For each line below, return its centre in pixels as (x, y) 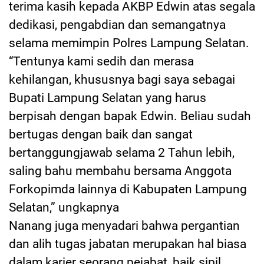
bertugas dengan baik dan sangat (101, 134)
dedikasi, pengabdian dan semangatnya (117, 24)
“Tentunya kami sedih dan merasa (101, 61)
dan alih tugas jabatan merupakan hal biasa (128, 244)
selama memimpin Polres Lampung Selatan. (129, 43)
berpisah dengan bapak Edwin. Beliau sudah (130, 116)
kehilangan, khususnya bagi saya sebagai (122, 79)
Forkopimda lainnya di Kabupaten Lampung (128, 189)
